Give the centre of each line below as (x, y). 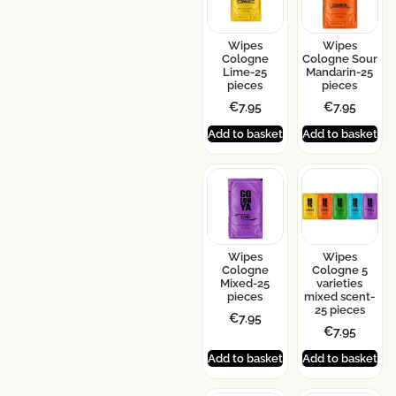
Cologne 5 (339, 270)
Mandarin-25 (340, 72)
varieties (340, 284)
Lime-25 (245, 72)
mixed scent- (340, 297)
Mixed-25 (245, 284)
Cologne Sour (339, 59)
